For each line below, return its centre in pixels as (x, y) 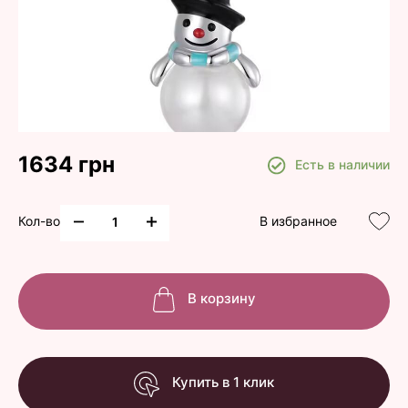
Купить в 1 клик (223, 382)
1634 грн (66, 164)
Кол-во (39, 221)
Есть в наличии (342, 164)
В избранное (298, 221)
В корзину (221, 298)
